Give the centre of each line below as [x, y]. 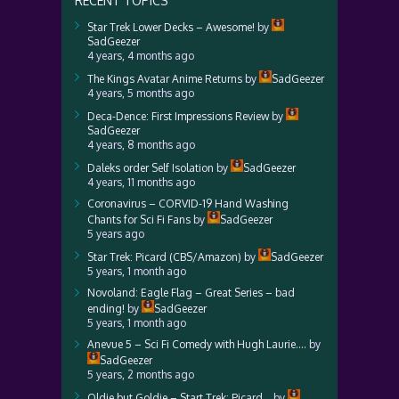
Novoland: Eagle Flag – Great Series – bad [191, 293]
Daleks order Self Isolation [151, 168]
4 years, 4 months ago [141, 56]
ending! [106, 309]
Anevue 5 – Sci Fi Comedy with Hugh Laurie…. [197, 344]
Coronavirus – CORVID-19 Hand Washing [188, 204]
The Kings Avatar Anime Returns [165, 79]
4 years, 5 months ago [141, 93]
